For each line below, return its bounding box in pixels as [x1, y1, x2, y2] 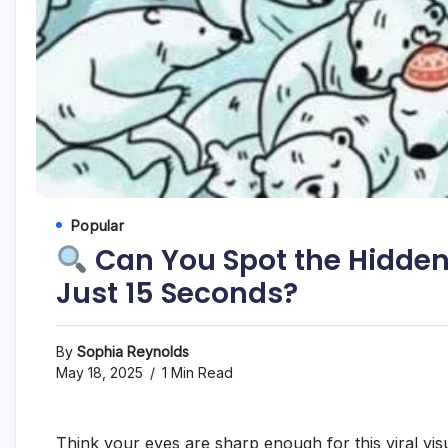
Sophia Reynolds [77, 342, 189, 360]
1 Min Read [158, 363, 233, 381]
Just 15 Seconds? [56, 273, 298, 313]
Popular [71, 216, 124, 234]
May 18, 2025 [56, 363, 143, 381]
